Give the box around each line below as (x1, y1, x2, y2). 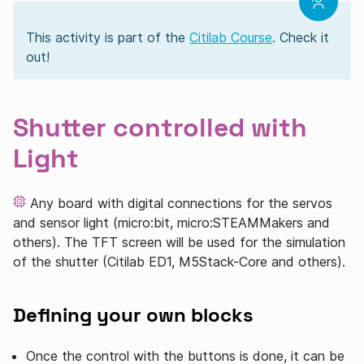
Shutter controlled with (13, 111, 307, 144)
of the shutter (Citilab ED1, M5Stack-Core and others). (13, 253, 345, 270)
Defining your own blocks (13, 302, 253, 327)
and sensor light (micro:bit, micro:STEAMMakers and (13, 214, 330, 231)
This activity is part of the (26, 29, 189, 45)
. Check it (272, 29, 329, 45)
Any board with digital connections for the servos (26, 195, 332, 211)
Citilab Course (189, 29, 272, 45)
